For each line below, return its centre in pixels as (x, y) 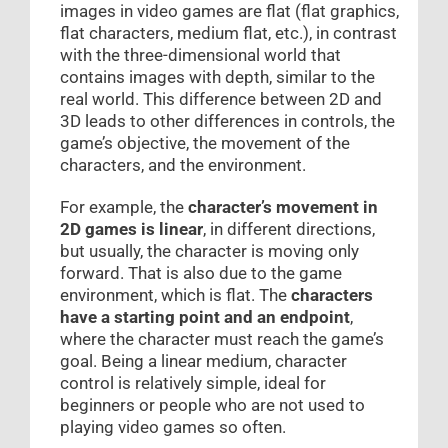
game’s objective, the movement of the (205, 143)
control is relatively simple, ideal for (193, 383)
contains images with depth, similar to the (217, 77)
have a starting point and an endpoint (205, 317)
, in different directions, (289, 229)
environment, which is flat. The (173, 295)
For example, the (124, 207)
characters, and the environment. (183, 165)
